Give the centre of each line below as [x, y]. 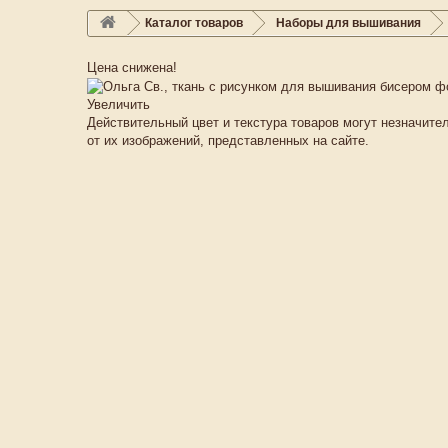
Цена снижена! [132, 67]
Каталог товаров [194, 23]
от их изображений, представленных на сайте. [228, 140]
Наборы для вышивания [348, 23]
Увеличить [118, 104]
